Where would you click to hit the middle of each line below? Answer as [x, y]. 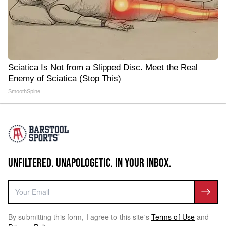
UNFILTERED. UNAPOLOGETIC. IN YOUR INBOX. [90, 163]
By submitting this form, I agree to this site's [79, 217]
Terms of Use [173, 217]
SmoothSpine [24, 91]
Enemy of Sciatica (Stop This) [65, 78]
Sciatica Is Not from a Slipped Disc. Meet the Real [103, 67]
